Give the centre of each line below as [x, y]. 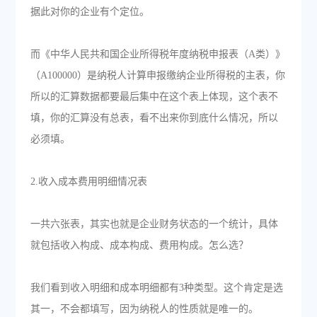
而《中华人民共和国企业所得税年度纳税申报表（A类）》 [157, 54]
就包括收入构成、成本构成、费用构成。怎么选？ [139, 245]
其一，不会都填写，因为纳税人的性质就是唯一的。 [144, 309]
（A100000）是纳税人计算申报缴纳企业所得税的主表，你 [157, 75]
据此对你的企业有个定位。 [90, 12]
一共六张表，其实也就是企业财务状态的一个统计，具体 [154, 224]
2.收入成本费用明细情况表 [88, 181]
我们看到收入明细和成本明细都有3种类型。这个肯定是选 [156, 288]
